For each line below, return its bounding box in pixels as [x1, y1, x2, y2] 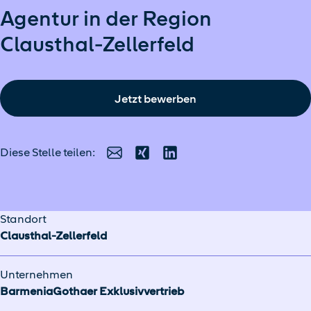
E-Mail [113, 153, 149, 167]
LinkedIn [169, 153, 216, 167]
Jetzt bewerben [115, 92, 196, 106]
